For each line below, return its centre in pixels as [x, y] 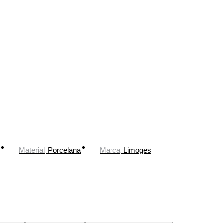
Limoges [137, 150]
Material [32, 150]
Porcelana [64, 150]
